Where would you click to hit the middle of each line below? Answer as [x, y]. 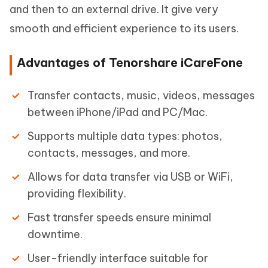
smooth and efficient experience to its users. [124, 28]
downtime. [55, 234]
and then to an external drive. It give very [114, 9]
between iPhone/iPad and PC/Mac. [118, 112]
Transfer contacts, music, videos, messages [141, 95]
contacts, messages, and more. [109, 153]
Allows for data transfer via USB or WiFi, [130, 177]
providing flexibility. [77, 194]
